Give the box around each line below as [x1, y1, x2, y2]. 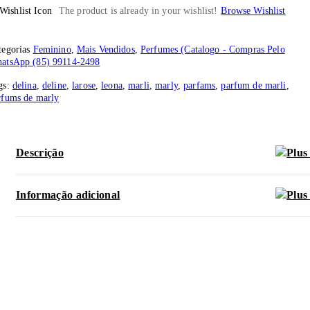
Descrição [16, 147, 64, 159]
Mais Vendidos [76, 44, 135, 55]
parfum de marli [221, 80, 286, 91]
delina [12, 80, 37, 91]
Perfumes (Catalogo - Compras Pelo [140, 44, 285, 55]
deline [42, 80, 66, 91]
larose [72, 80, 95, 91]
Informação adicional [16, 189, 120, 201]
